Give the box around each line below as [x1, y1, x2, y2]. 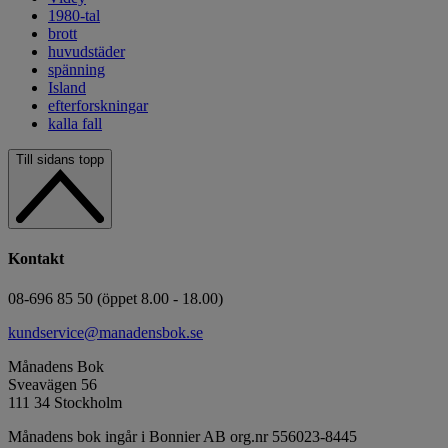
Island [48, 79, 86, 97]
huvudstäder [48, 43, 125, 61]
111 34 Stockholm [8, 393, 122, 411]
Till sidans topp [16, 152, 104, 168]
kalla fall [48, 115, 102, 133]
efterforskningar [48, 97, 148, 115]
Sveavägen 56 [8, 375, 97, 393]
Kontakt [8, 250, 64, 268]
